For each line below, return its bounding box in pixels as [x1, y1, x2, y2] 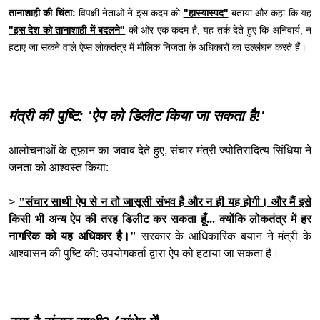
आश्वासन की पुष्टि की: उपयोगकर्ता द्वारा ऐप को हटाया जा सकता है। [9, 247, 279, 260]
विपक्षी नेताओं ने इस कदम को [78, 7, 184, 19]
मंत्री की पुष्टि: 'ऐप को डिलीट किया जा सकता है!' [9, 108, 264, 124]
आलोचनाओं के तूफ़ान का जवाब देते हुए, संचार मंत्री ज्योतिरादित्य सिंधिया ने [9, 144, 311, 157]
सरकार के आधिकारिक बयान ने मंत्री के [141, 230, 312, 243]
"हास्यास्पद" [183, 7, 229, 19]
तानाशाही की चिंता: [9, 7, 79, 19]
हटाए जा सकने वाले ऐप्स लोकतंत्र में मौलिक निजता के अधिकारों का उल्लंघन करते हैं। [9, 41, 306, 54]
